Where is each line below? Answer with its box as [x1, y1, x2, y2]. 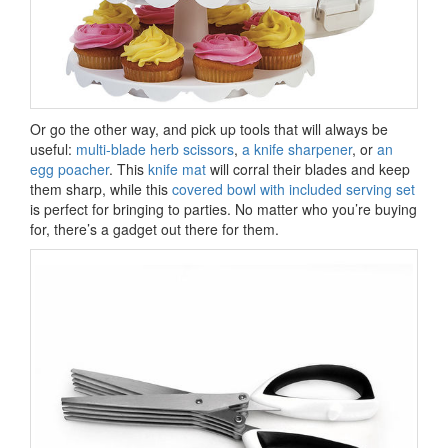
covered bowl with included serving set [172, 178, 415, 199]
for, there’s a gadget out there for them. [30, 218, 279, 239]
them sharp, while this [30, 178, 172, 199]
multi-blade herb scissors [76, 138, 234, 159]
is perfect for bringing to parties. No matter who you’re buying [30, 198, 417, 219]
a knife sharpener [242, 138, 352, 159]
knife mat [148, 158, 206, 179]
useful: [30, 138, 76, 159]
